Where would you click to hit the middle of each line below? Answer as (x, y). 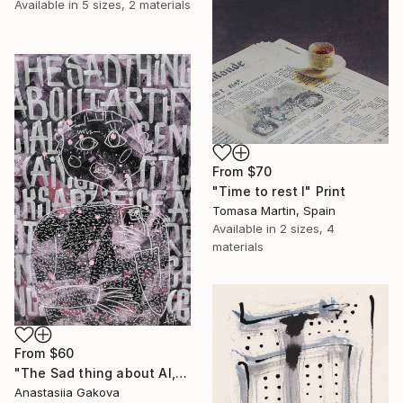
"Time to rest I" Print (279, 191)
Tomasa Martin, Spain (274, 210)
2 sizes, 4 (307, 228)
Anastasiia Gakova (67, 393)
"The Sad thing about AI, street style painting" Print (181, 373)
